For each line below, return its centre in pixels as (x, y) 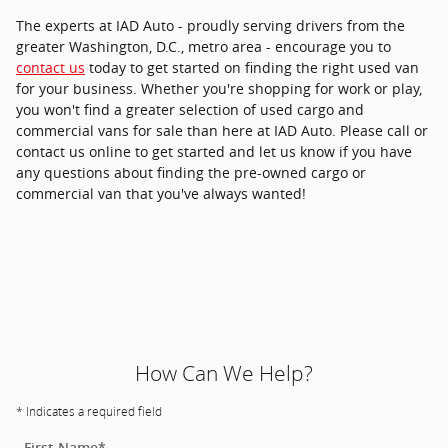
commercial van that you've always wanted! (161, 193)
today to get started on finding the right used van (252, 67)
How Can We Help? (224, 373)
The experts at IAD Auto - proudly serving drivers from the (210, 25)
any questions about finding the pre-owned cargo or (191, 172)
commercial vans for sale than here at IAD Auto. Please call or (222, 130)
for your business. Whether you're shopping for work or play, (219, 88)
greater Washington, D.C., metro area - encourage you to (203, 46)
